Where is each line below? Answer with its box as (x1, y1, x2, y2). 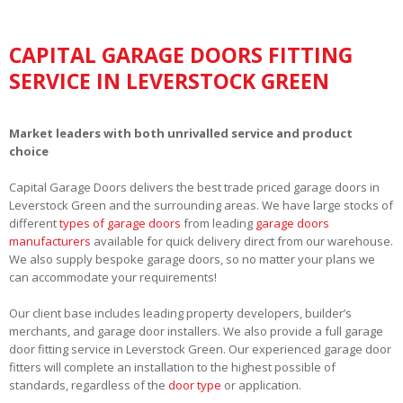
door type (168, 376, 221, 393)
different (9, 214, 59, 231)
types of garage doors (59, 214, 181, 231)
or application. (221, 376, 301, 393)
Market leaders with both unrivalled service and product (9, 124, 353, 141)
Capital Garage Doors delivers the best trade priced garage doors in (9, 178, 380, 195)
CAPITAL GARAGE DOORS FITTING (9, 40, 353, 69)
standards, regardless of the (9, 376, 168, 393)
